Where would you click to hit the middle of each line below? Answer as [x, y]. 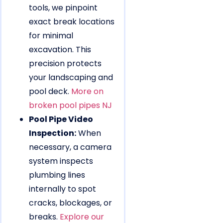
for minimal [51, 36]
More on [87, 92]
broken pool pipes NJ [70, 106]
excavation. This [60, 50]
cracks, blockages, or [70, 203]
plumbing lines [57, 175]
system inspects [61, 161]
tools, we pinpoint [63, 8]
